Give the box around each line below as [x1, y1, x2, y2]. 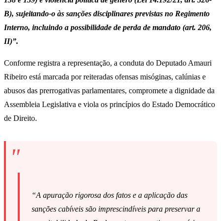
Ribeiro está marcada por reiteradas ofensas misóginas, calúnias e [4, 73, 206, 81]
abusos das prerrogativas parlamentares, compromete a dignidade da [4, 86, 215, 95]
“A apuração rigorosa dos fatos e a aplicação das [32, 191, 187, 200]
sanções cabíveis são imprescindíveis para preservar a [32, 205, 200, 214]
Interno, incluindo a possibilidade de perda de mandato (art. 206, [4, 23, 212, 32]
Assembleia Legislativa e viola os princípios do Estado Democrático [4, 100, 215, 109]
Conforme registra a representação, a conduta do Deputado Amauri [4, 59, 212, 68]
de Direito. [4, 114, 37, 123]
